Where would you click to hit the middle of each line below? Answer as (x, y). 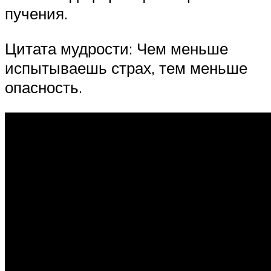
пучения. (36, 14)
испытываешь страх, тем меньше (126, 68)
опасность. (44, 87)
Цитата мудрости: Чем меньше (116, 48)
